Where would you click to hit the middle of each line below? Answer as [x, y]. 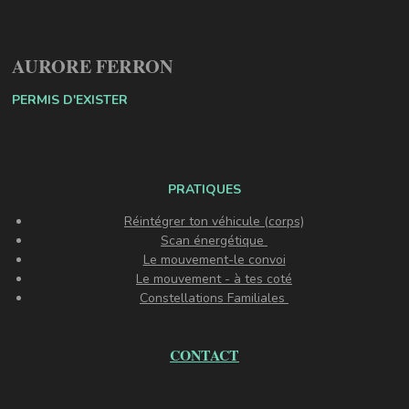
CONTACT [204, 354]
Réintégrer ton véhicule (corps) [214, 221]
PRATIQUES [204, 189]
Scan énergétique [214, 240]
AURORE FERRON [95, 65]
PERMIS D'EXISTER [71, 100]
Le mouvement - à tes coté [214, 278]
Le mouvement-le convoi [214, 259]
